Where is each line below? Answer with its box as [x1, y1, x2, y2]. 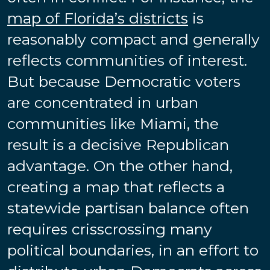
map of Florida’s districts [7, 8, 188, 27]
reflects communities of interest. [7, 51, 247, 69]
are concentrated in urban [7, 93, 198, 111]
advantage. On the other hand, [7, 156, 233, 175]
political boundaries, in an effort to [7, 240, 259, 259]
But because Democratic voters [7, 72, 240, 90]
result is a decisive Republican [7, 135, 229, 154]
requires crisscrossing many [7, 219, 212, 238]
